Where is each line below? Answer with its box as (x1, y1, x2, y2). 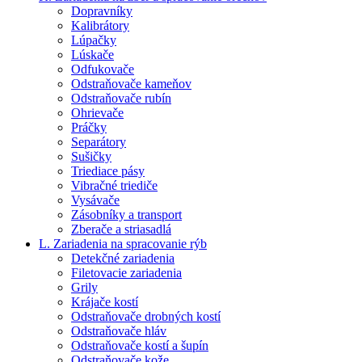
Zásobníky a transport (71, 207, 182, 221)
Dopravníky (71, 3, 133, 18)
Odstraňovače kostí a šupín (71, 338, 208, 352)
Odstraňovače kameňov (71, 76, 192, 90)
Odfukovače (71, 61, 134, 76)
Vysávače (71, 192, 120, 207)
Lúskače (71, 47, 114, 61)
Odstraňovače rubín (71, 90, 171, 105)
